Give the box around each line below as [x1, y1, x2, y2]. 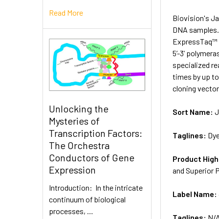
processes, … [49, 206, 93, 216]
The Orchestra [49, 139, 109, 152]
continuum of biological [49, 195, 126, 204]
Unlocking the [49, 103, 109, 115]
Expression [49, 164, 96, 176]
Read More [49, 7, 83, 17]
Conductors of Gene [49, 152, 134, 164]
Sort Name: [173, 107, 215, 116]
